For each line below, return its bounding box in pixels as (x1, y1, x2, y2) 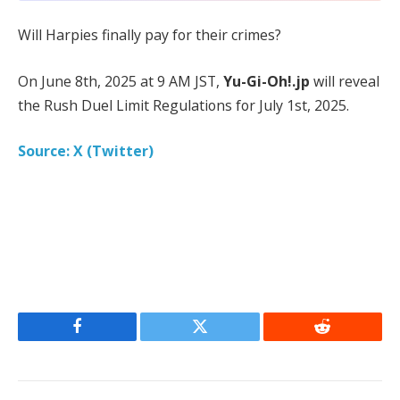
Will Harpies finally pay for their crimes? (18, 25, 281, 45)
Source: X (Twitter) (18, 141, 154, 162)
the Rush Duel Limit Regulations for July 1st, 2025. (18, 95, 349, 115)
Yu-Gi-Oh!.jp (223, 71, 310, 91)
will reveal (310, 71, 379, 91)
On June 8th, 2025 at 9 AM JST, (18, 71, 223, 91)
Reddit (321, 331, 364, 348)
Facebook (76, 331, 139, 348)
